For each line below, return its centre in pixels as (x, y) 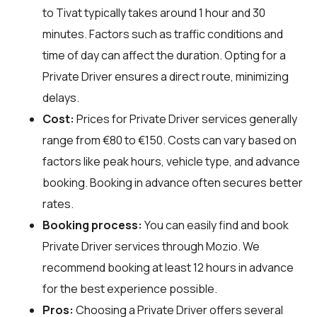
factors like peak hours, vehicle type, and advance (171, 161)
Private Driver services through (124, 246)
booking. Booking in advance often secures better (173, 182)
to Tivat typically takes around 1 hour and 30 (154, 12)
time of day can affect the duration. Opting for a (164, 55)
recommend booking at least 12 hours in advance (168, 267)
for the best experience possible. (130, 288)
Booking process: (92, 225)
